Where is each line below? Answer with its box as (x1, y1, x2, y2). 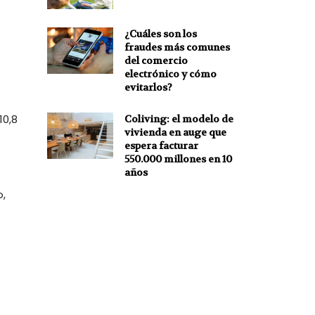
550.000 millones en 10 (124, 152, 232, 165)
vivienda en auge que (124, 125, 226, 139)
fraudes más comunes (124, 40, 230, 53)
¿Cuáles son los (124, 27, 197, 40)
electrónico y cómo (124, 67, 217, 80)
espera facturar (124, 139, 198, 152)
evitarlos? (124, 80, 172, 94)
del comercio (124, 53, 188, 67)
